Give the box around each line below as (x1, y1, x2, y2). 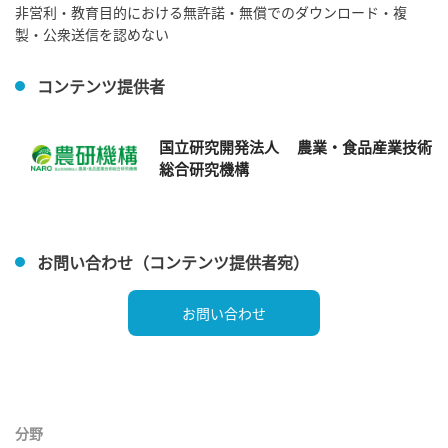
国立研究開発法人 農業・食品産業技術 (158, 136, 432, 158)
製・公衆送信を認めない (15, 23, 169, 44)
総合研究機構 (158, 158, 249, 180)
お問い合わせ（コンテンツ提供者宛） (37, 249, 309, 274)
